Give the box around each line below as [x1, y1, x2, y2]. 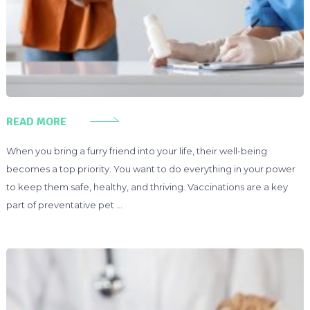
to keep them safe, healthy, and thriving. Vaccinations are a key [6, 181, 288, 192]
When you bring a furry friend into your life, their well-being [6, 145, 267, 156]
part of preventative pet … [6, 199, 122, 210]
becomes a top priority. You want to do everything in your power [6, 163, 295, 174]
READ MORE [6, 114, 66, 129]
